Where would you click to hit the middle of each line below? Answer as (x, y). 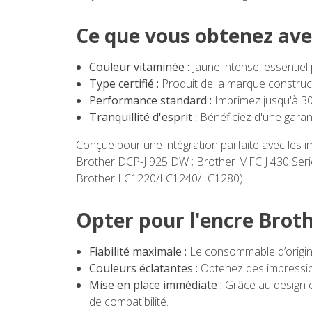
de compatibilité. (129, 302)
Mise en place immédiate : (156, 285)
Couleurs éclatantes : (144, 268)
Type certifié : (124, 84)
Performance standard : (151, 101)
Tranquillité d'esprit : (143, 117)
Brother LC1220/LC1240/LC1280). (161, 179)
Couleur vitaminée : (140, 67)
